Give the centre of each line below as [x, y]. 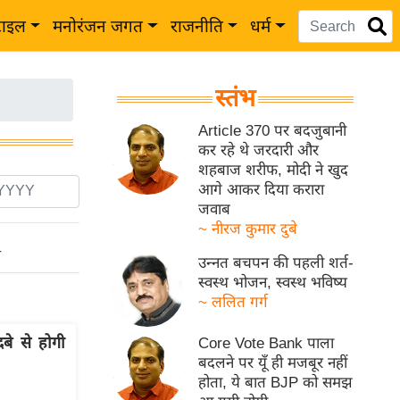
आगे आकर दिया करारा [262, 190]
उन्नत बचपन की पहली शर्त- [276, 263]
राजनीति [196, 26]
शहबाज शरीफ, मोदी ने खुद [274, 170]
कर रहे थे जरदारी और [259, 150]
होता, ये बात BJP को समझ [276, 383]
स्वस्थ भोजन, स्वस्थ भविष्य [273, 283]
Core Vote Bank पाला [267, 344]
